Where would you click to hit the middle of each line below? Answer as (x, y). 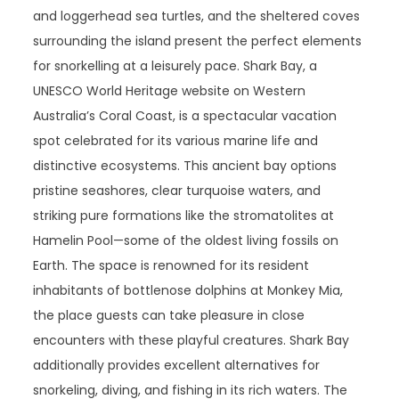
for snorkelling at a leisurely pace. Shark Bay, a (175, 66)
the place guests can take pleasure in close (169, 315)
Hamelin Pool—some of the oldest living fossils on (186, 240)
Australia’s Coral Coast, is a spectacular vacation (185, 116)
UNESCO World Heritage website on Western (170, 91)
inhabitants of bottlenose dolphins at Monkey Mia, (188, 290)
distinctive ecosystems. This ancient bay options (185, 166)
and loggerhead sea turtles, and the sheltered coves (197, 16)
